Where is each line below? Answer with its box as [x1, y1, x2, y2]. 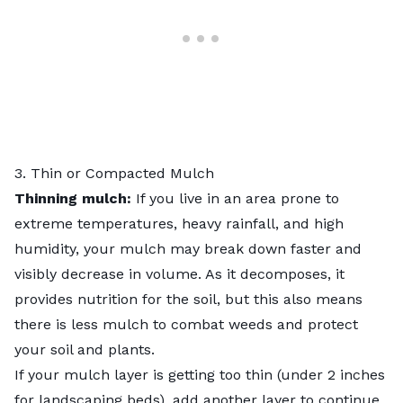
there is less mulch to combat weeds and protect [14, 316, 358, 334]
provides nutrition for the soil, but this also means [14, 291, 363, 309]
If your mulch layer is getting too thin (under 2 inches [14, 366, 385, 384]
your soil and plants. [14, 341, 155, 359]
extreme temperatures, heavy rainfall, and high [14, 215, 344, 233]
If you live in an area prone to [136, 190, 339, 208]
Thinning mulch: [14, 190, 136, 208]
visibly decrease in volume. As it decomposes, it [14, 265, 345, 283]
